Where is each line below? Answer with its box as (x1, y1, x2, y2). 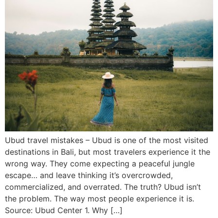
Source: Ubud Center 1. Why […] (5, 205, 123, 216)
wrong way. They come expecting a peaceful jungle (5, 159, 195, 169)
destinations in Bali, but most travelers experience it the (5, 147, 210, 157)
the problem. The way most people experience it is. (5, 194, 194, 204)
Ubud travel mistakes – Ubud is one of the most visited (5, 135, 208, 145)
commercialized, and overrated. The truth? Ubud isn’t (5, 182, 201, 192)
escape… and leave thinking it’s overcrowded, (5, 170, 173, 181)
